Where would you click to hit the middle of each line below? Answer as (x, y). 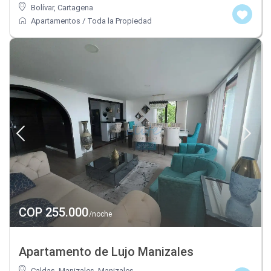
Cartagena (76, 7)
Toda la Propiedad (120, 21)
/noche (100, 214)
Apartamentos (56, 21)
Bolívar (43, 7)
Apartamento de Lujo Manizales (106, 251)
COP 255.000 (54, 212)
